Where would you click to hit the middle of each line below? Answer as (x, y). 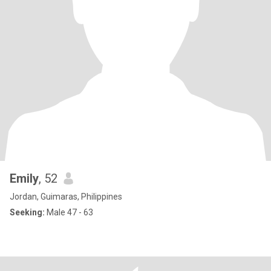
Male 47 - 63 (69, 212)
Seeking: (27, 212)
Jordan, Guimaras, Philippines (66, 197)
